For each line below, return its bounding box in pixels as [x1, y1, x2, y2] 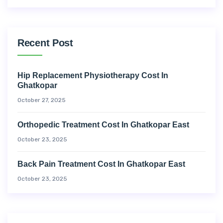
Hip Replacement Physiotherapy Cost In [17, 71, 168, 80]
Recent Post [17, 37, 73, 48]
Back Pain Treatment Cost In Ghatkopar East [17, 159, 185, 168]
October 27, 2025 [17, 96, 66, 104]
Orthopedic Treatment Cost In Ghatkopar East [17, 120, 189, 129]
